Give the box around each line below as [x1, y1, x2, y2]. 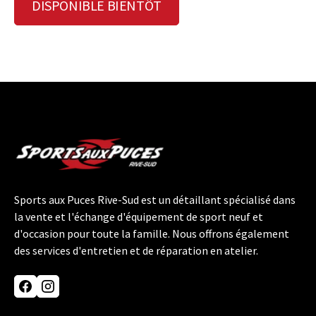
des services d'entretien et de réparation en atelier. [14, 243, 258, 258]
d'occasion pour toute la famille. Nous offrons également [14, 226, 289, 241]
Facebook [24, 286, 71, 301]
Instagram [47, 286, 99, 301]
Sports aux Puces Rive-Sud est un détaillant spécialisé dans [14, 193, 296, 207]
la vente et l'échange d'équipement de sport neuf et [14, 209, 263, 224]
